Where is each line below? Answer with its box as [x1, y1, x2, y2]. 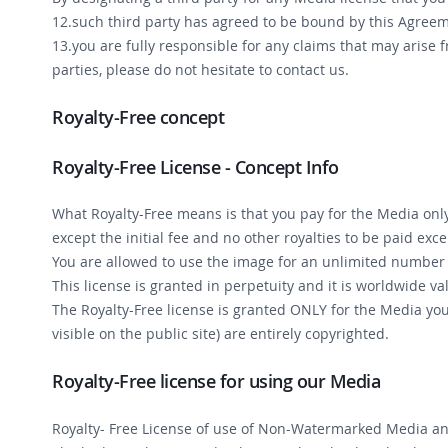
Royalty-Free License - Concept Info [52, 155, 339, 180]
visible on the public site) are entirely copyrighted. [52, 324, 389, 344]
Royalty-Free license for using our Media [52, 369, 380, 394]
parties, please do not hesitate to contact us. [52, 60, 349, 80]
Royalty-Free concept [52, 105, 224, 130]
